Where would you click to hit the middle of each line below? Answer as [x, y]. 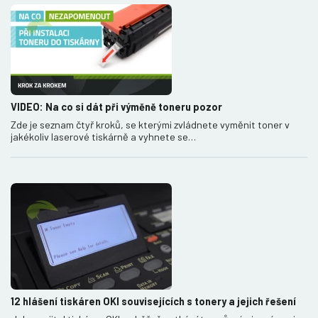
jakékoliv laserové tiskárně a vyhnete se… [103, 136]
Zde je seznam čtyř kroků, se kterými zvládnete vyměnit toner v [150, 124]
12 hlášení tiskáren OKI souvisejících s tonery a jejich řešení [153, 301]
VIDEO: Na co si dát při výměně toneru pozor [116, 106]
